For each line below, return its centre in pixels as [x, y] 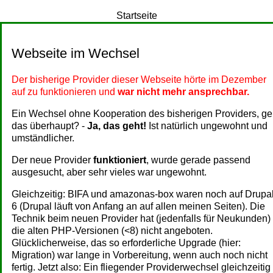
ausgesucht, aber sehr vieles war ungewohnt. [109, 172]
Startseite [136, 15]
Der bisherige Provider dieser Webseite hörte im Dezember [139, 79]
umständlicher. [43, 138]
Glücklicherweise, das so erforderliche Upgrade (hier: [126, 243]
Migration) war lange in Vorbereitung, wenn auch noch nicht [140, 255]
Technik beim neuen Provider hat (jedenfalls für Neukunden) [141, 218]
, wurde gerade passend [198, 160]
